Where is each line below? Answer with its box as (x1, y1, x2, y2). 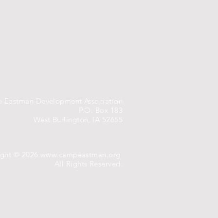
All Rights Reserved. (54, 159, 123, 168)
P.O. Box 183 (78, 106, 123, 115)
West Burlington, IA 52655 (33, 115, 123, 124)
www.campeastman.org (40, 150, 121, 159)
